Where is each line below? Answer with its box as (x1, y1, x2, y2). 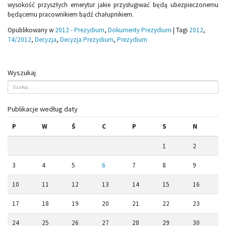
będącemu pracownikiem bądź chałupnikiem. (8, 10, 134, 19)
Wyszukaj (8, 68, 36, 78)
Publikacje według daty (8, 104, 78, 114)
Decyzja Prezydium (60, 35, 114, 44)
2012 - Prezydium (55, 26, 104, 35)
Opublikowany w (8, 26, 55, 35)
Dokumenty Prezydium (108, 26, 172, 35)
